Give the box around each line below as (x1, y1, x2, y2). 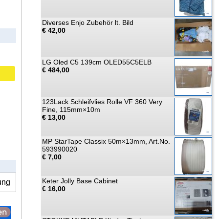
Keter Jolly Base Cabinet (42, 177, 118, 185)
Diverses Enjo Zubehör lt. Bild (42, 19, 133, 26)
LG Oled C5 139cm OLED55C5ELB (42, 58, 152, 66)
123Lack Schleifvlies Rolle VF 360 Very (42, 98, 162, 106)
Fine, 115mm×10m (42, 106, 100, 113)
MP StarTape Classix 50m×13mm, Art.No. (42, 137, 170, 145)
